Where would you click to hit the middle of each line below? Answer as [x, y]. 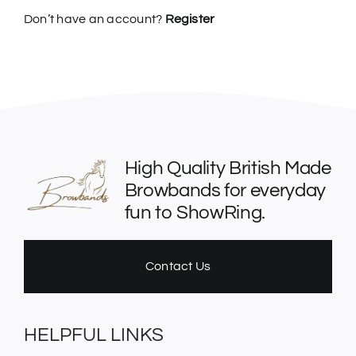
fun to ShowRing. [195, 213]
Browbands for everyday [225, 190]
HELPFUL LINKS [93, 335]
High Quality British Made [228, 168]
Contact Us [178, 266]
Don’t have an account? [94, 19]
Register [190, 19]
